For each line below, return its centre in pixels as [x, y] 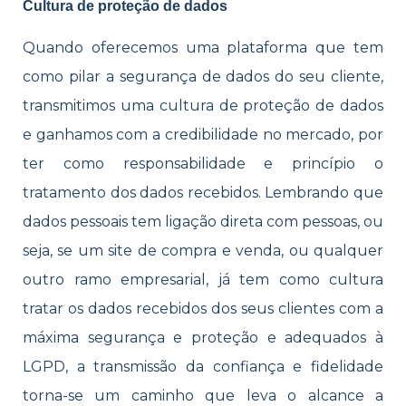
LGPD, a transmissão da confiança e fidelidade [203, 367]
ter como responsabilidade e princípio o [203, 164]
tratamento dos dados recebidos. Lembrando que [203, 193]
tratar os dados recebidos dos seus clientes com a [203, 309]
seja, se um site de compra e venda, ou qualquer [203, 251]
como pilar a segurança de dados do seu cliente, [203, 77]
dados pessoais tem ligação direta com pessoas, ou [203, 222]
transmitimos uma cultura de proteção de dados [203, 106]
